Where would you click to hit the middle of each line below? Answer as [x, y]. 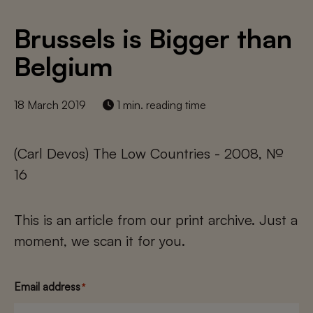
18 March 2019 [50, 105]
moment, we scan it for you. [100, 241]
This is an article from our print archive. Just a [156, 220]
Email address [47, 286]
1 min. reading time [160, 105]
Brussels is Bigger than [153, 38]
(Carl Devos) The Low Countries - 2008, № [149, 153]
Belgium [64, 66]
